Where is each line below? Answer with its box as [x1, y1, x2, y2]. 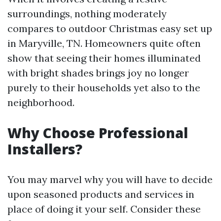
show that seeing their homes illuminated [7, 52, 201, 64]
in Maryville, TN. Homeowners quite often [7, 37, 201, 49]
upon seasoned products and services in [7, 188, 194, 200]
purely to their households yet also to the [7, 81, 200, 94]
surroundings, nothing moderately [7, 7, 167, 20]
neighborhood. [7, 96, 74, 109]
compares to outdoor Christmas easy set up [7, 22, 212, 35]
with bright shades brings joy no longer [7, 67, 189, 79]
